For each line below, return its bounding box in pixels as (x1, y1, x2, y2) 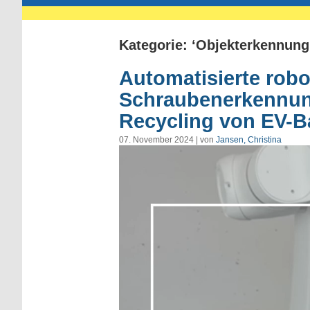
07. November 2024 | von (119, 134, 216, 145)
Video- (118, 145, 147, 157)
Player (118, 159, 146, 171)
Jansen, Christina (216, 134, 282, 145)
